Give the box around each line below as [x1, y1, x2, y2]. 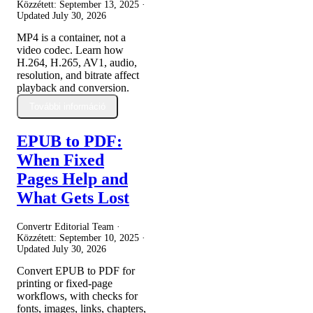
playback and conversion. [17, 81, 129, 94]
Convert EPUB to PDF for [17, 265, 135, 277]
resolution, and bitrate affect [17, 68, 139, 81]
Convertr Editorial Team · [17, 221, 120, 233]
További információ [29, 101, 105, 112]
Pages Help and [17, 170, 128, 189]
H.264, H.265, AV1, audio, [17, 56, 137, 68]
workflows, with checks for [17, 290, 138, 303]
